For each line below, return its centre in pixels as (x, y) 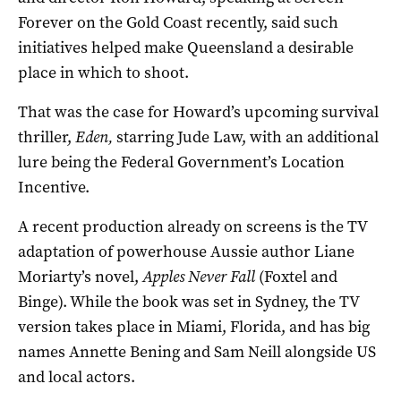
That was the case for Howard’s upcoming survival (198, 111)
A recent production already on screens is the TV (192, 226)
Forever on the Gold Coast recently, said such (178, 22)
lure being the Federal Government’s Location (181, 162)
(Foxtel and (298, 276)
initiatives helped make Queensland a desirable (186, 47)
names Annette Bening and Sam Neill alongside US (197, 351)
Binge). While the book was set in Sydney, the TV (188, 301)
